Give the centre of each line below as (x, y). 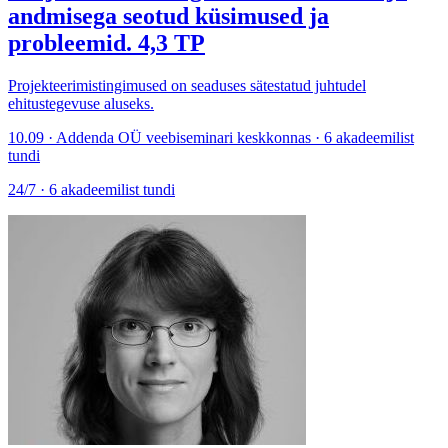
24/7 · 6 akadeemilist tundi (91, 190)
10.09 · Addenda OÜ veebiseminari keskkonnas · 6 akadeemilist (211, 138)
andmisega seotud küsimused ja (168, 16)
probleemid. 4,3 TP (106, 43)
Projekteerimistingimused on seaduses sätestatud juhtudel (187, 86)
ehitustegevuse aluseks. (81, 104)
